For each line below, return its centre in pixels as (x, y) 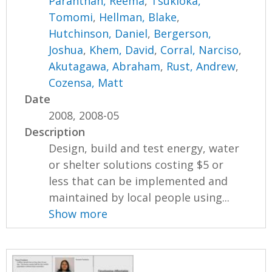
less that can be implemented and (138, 181)
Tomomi (71, 17)
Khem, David (122, 49)
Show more (78, 213)
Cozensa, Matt (86, 82)
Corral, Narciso (200, 49)
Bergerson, (183, 33)
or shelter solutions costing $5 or (136, 164)
